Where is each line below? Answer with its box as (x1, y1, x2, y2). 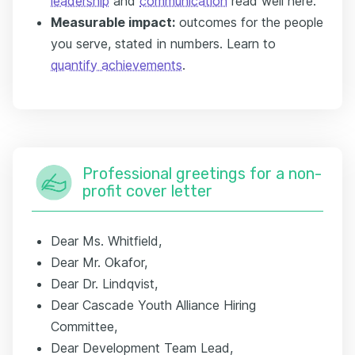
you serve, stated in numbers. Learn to (51, 36, 276, 52)
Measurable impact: (51, 14, 175, 30)
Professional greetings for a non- (82, 164, 322, 183)
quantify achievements (51, 57, 182, 73)
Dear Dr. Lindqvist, (51, 276, 158, 292)
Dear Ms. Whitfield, (51, 233, 162, 249)
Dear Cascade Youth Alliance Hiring (51, 297, 256, 313)
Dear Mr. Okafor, (51, 254, 147, 270)
